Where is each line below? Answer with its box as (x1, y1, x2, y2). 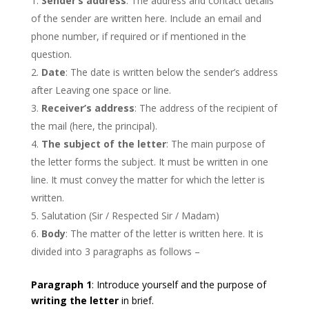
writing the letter (30, 293, 119, 307)
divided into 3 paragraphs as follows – (30, 244, 200, 258)
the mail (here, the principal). (30, 119, 157, 132)
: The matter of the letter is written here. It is (65, 226, 263, 240)
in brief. (118, 293, 154, 307)
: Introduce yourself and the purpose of (91, 277, 266, 291)
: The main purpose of (166, 137, 265, 150)
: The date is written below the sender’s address (65, 65, 278, 79)
